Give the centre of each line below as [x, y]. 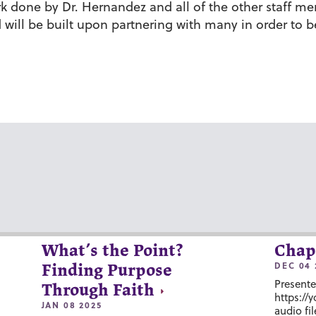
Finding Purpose [107, 271]
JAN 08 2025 [72, 304]
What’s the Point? [112, 251]
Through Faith [98, 291]
